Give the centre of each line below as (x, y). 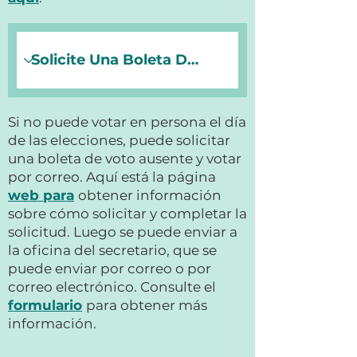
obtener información (150, 195)
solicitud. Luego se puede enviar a (123, 232)
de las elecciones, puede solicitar (119, 140)
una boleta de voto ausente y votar (125, 159)
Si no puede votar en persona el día (127, 122)
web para (41, 195)
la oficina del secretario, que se (112, 250)
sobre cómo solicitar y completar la (127, 214)
